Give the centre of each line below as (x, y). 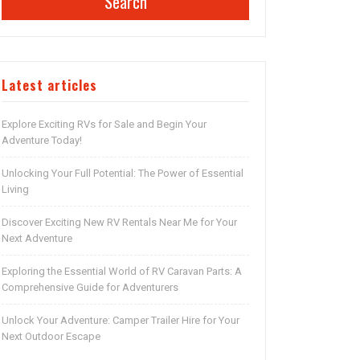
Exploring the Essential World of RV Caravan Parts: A (122, 272)
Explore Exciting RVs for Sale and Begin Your (104, 125)
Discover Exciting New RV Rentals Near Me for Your (119, 223)
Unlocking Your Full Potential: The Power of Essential (123, 174)
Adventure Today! (42, 141)
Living (15, 190)
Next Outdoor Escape (51, 337)
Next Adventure (37, 239)
